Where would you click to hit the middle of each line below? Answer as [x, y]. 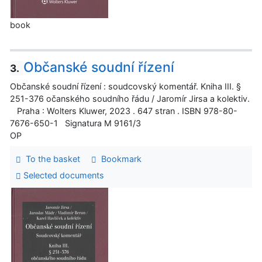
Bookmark [119, 159]
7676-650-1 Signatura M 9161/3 [75, 123]
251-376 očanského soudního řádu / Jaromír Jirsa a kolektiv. [130, 99]
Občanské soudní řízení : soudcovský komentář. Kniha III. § [125, 87]
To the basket [50, 159]
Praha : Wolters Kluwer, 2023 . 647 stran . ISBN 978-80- [124, 111]
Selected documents [62, 175]
